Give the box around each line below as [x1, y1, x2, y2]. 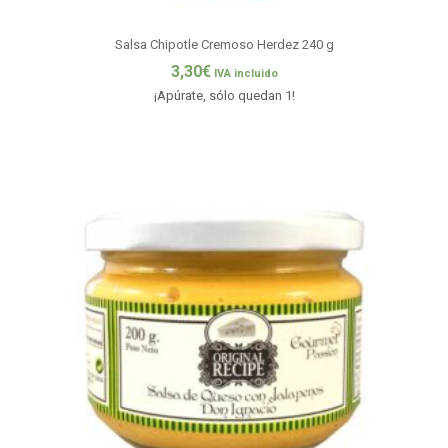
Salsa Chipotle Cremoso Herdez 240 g [115, 36, 334, 52]
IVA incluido [214, 67, 278, 81]
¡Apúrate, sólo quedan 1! [154, 88, 295, 104]
